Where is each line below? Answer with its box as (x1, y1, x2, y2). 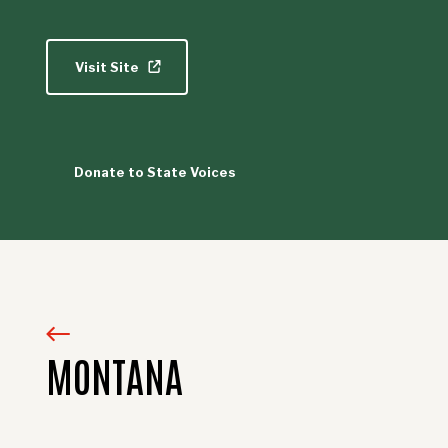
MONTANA (45, 349, 183, 402)
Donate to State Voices (73, 164, 236, 180)
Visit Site (74, 59, 142, 75)
